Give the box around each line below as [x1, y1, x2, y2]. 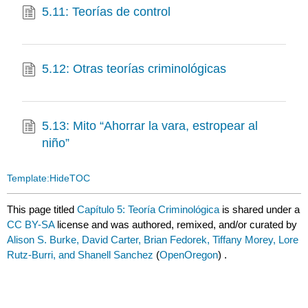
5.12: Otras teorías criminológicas [42, 61, 227, 76]
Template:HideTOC [7, 172, 91, 184]
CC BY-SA [7, 219, 58, 231]
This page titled [7, 203, 78, 216]
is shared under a [219, 203, 300, 216]
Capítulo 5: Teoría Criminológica [77, 203, 220, 216]
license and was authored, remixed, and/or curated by [57, 219, 298, 231]
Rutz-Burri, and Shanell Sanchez [7, 249, 154, 261]
